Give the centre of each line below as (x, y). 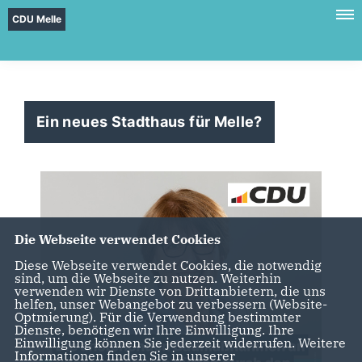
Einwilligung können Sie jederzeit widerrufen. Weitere (180, 342)
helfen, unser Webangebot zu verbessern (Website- (170, 303)
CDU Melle (37, 19)
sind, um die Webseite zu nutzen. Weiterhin (147, 278)
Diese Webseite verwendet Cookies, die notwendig (168, 265)
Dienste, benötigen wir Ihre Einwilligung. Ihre (154, 329)
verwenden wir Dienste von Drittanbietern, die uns (170, 290)
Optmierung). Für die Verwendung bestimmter (157, 316)
